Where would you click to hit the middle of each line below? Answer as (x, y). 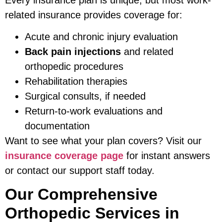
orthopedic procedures (74, 66)
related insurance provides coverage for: (94, 15)
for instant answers (167, 155)
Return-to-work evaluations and (94, 111)
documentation (57, 126)
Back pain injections (73, 51)
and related (147, 51)
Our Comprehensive (81, 194)
